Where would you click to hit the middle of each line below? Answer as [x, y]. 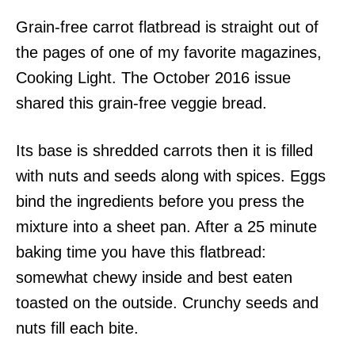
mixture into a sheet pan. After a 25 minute [166, 226]
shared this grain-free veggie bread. [141, 103]
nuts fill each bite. [77, 328]
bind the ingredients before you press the [160, 201]
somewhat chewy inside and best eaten [154, 277]
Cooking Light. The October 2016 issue [153, 77]
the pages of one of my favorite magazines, [169, 52]
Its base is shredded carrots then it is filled [164, 150]
